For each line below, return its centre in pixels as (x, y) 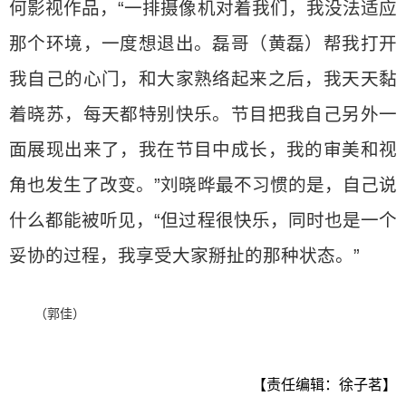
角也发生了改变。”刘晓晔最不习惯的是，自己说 (203, 185)
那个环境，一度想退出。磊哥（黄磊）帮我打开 (203, 43)
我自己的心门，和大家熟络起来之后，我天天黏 (203, 79)
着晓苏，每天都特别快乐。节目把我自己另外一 (203, 114)
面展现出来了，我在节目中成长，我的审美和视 (203, 150)
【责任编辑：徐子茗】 (324, 385)
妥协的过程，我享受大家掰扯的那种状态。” (184, 256)
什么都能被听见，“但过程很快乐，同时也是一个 (203, 220)
